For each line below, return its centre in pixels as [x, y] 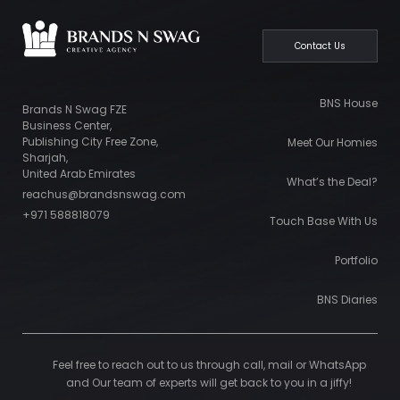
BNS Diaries [347, 300]
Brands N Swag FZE [75, 109]
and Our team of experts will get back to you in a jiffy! [209, 383]
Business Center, [67, 125]
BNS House [349, 104]
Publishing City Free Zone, [90, 141]
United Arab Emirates [79, 173]
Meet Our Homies [333, 143]
